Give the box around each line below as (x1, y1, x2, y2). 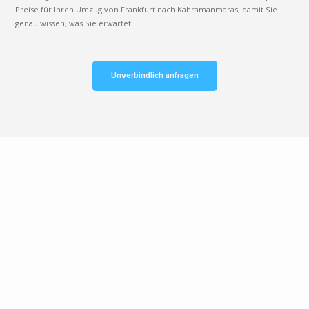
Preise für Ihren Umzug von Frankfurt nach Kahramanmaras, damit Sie (15, 3, 278, 14)
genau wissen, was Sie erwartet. (15, 17, 134, 28)
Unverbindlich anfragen (110, 70, 199, 80)
